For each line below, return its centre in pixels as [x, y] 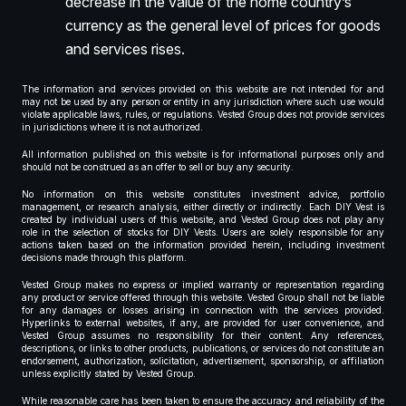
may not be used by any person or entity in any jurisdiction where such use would [203, 102]
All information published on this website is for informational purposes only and [203, 155]
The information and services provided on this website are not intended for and [203, 89]
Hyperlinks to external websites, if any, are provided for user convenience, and [203, 323]
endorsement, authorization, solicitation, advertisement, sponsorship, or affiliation [203, 361]
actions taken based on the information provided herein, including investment [203, 245]
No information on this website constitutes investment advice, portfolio [203, 194]
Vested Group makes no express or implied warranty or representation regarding [203, 285]
